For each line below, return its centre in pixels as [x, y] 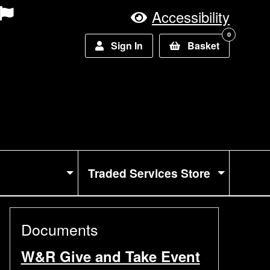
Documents [59, 229]
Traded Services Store [149, 173]
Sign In [127, 46]
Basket [203, 46]
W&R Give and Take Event [110, 256]
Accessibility [191, 17]
